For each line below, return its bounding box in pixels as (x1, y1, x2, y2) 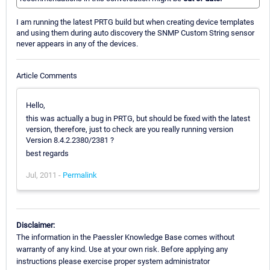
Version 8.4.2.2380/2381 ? (26, 135, 114, 145)
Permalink (63, 170, 97, 180)
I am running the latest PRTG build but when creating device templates (16, 17, 254, 27)
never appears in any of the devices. (16, 39, 138, 49)
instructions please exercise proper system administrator (16, 256, 210, 266)
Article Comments (16, 71, 77, 80)
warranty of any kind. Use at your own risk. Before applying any (16, 244, 228, 254)
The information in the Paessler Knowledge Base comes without (16, 232, 234, 242)
